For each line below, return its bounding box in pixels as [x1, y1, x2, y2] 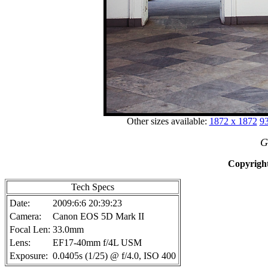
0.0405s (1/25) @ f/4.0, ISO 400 [53, 251, 176, 261]
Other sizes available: [126, 116, 209, 126]
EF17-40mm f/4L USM [53, 237, 142, 248]
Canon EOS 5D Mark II [53, 211, 144, 221]
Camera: [10, 211, 41, 221]
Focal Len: [10, 224, 50, 234]
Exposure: [10, 251, 48, 261]
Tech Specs [71, 182, 114, 192]
